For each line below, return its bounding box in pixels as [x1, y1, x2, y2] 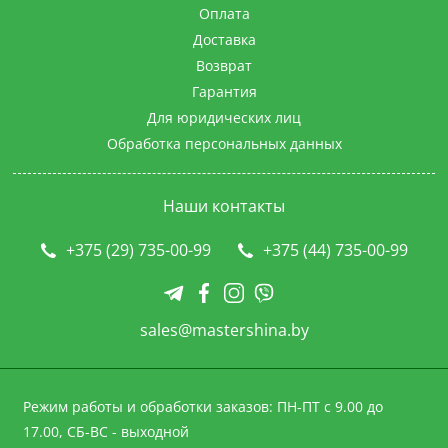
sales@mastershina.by [139, 319, 309, 341]
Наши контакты [163, 195, 285, 217]
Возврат [196, 56, 252, 75]
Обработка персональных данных [106, 134, 342, 153]
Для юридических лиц [147, 108, 301, 127]
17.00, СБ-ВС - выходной [22, 422, 189, 441]
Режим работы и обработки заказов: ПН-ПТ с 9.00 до [22, 397, 383, 416]
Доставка [192, 30, 256, 49]
